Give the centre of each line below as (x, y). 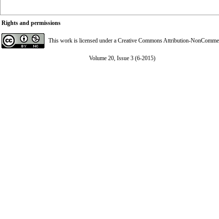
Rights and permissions (31, 23)
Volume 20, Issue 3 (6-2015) (122, 58)
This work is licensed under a (83, 41)
